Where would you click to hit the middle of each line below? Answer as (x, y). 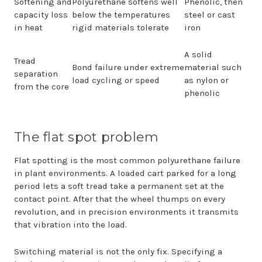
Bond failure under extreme (128, 67)
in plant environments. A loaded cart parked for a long (125, 173)
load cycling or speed (116, 80)
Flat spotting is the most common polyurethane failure (127, 160)
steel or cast (210, 15)
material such (213, 67)
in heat (28, 27)
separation (36, 74)
